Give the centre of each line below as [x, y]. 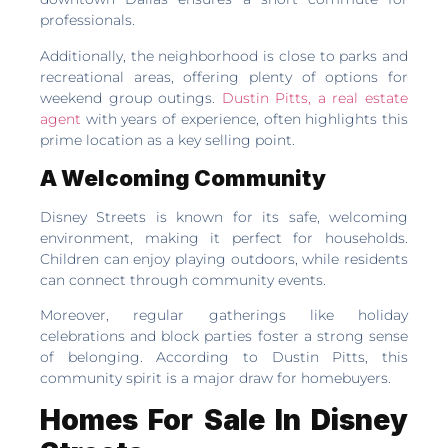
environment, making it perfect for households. [224, 238]
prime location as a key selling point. [167, 139]
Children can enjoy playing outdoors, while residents [224, 259]
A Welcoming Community [183, 178]
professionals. [87, 20]
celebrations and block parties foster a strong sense [224, 336]
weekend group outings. [131, 97]
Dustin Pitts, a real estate [315, 97]
